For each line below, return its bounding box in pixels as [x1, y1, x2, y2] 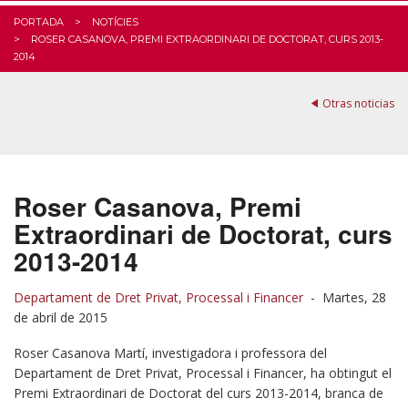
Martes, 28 [322, 289, 386, 306]
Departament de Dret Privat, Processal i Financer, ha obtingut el [14, 364, 392, 382]
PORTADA [14, 15, 64, 28]
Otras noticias [322, 96, 394, 111]
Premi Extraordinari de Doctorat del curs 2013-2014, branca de [14, 384, 383, 402]
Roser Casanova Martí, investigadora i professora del [14, 344, 327, 362]
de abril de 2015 [14, 309, 107, 326]
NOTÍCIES [92, 15, 138, 28]
